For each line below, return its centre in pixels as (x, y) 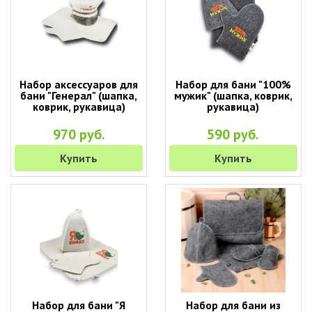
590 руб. (233, 134)
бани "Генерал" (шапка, (79, 95)
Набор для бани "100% (233, 84)
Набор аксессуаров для (79, 84)
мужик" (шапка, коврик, (233, 95)
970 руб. (79, 134)
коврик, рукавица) (79, 107)
